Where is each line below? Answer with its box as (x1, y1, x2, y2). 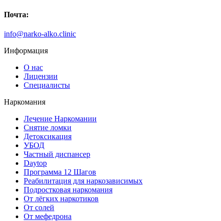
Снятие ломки (24, 123, 72, 132)
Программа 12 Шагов (24, 168, 96, 177)
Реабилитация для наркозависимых (24, 177, 143, 185)
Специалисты (24, 81, 70, 90)
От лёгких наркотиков (24, 194, 99, 203)
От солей (24, 203, 54, 212)
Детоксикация (24, 132, 72, 141)
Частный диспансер (24, 150, 90, 159)
